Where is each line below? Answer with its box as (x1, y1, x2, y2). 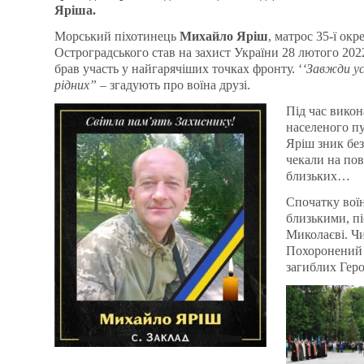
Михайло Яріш (176, 28, 268, 43)
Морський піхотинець (54, 28, 176, 43)
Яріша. (54, 2, 96, 17)
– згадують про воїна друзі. (97, 77, 250, 92)
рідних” (54, 77, 97, 92)
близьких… (286, 168, 350, 183)
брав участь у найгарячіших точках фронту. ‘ (54, 61, 302, 76)
